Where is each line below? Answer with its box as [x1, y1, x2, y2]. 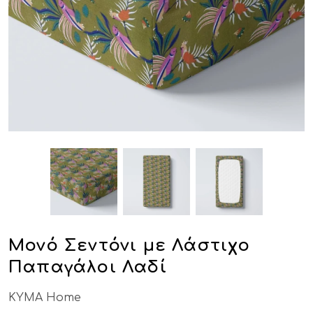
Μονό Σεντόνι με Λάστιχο [8, 236, 251, 255]
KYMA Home [8, 291, 81, 304]
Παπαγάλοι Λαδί [8, 258, 167, 277]
